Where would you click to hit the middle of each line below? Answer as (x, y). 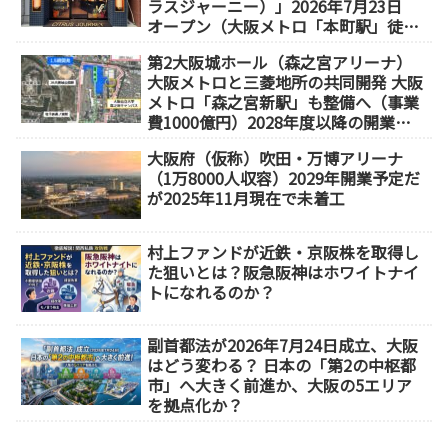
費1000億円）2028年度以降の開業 (271, 122)
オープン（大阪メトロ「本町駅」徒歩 (283, 26)
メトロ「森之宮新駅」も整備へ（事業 (283, 102)
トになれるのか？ (211, 291)
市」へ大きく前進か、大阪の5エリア (280, 384)
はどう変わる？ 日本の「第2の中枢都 (282, 364)
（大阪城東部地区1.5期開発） (254, 142)
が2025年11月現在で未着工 (246, 198)
